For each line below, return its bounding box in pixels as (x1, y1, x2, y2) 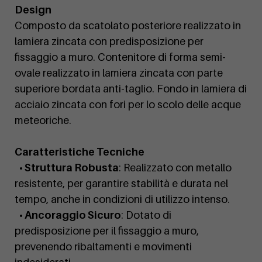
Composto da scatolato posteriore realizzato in (15, 19, 241, 32)
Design (15, 4, 51, 16)
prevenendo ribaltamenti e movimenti (15, 240, 192, 253)
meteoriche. (15, 114, 71, 127)
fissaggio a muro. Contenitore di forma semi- (15, 51, 226, 64)
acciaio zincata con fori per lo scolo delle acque (15, 98, 241, 111)
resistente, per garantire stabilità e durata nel (15, 177, 228, 190)
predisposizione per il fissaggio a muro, (15, 225, 199, 237)
